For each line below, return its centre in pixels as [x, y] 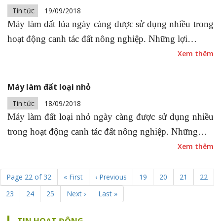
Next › [76, 194]
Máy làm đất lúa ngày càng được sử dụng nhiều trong [110, 24]
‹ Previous [111, 177]
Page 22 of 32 [29, 177]
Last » [108, 194]
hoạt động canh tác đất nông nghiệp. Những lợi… [102, 39]
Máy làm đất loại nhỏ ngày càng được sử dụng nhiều [110, 117]
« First [73, 177]
